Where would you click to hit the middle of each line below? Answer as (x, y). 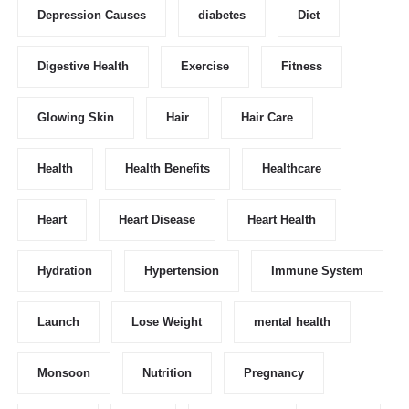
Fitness (302, 67)
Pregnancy (274, 373)
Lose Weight (167, 322)
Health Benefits (168, 169)
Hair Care (267, 118)
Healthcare (292, 169)
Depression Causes (92, 16)
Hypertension (182, 271)
